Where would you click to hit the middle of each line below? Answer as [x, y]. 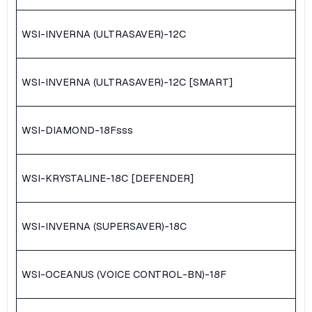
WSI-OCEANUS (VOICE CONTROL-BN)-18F [124, 274]
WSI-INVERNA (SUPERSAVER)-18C [104, 226]
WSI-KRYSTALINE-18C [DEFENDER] [108, 178]
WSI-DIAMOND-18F [69, 130]
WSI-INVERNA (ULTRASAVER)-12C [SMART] [127, 82]
